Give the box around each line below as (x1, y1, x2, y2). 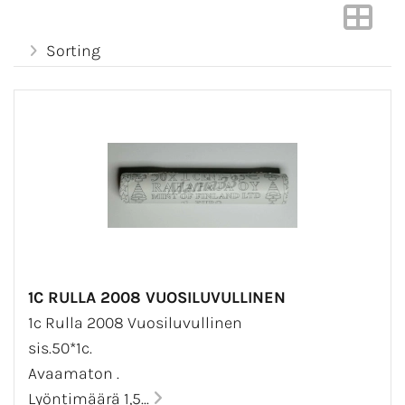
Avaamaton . (28, 363, 119, 384)
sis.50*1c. (28, 338, 92, 359)
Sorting (46, 41, 101, 61)
